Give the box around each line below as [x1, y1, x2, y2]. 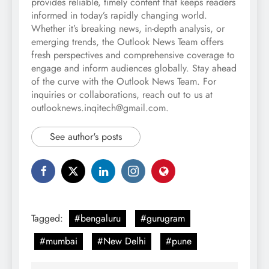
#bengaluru [74, 211, 121, 226]
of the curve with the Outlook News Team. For [31, 74, 216, 89]
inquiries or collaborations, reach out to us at [31, 88, 213, 102]
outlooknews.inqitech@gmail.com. [31, 101, 169, 115]
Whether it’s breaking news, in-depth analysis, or [31, 22, 225, 36]
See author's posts [50, 130, 122, 144]
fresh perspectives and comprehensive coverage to [31, 48, 235, 62]
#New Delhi [97, 234, 146, 249]
